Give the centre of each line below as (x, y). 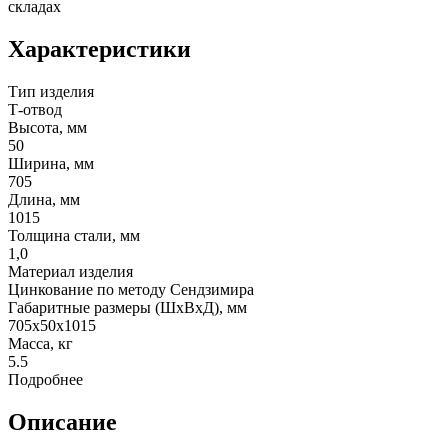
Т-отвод (35, 109)
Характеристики (99, 49)
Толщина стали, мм (74, 235)
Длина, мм (44, 199)
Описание (62, 421)
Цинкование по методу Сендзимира (131, 289)
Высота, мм (47, 127)
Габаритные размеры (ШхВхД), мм (127, 307)
